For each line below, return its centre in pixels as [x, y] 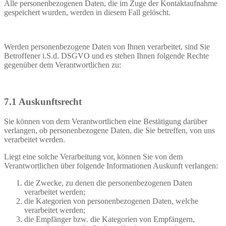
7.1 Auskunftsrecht [43, 101]
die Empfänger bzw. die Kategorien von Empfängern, [109, 219]
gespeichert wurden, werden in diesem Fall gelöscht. [87, 13]
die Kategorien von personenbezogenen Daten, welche [111, 201]
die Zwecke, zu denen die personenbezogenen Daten [108, 183]
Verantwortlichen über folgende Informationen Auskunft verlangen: [111, 165]
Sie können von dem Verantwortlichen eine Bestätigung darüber [106, 121]
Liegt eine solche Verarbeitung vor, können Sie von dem [93, 156]
